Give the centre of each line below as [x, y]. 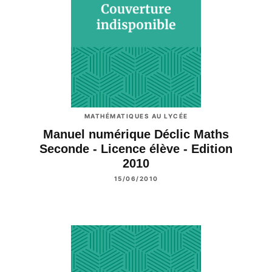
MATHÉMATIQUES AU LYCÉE [136, 116]
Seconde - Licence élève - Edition [136, 148]
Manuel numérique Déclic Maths [136, 134]
